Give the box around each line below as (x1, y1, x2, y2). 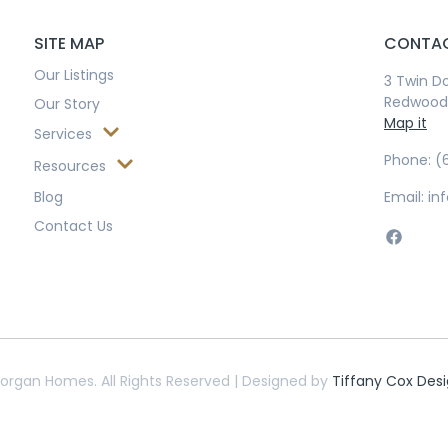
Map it (383, 112, 427, 133)
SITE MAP (33, 31, 104, 55)
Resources (33, 156, 106, 177)
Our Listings (33, 64, 114, 85)
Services (33, 124, 92, 145)
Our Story (33, 93, 100, 114)
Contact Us (33, 215, 113, 236)
